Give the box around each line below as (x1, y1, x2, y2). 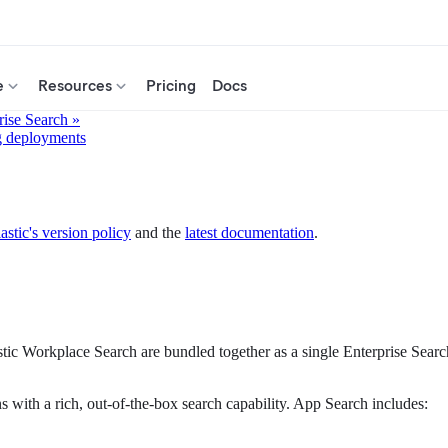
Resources (38, 76, 112, 95)
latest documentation (185, 224, 314, 242)
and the (131, 224, 185, 242)
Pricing (146, 76, 196, 95)
